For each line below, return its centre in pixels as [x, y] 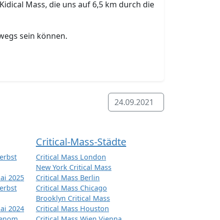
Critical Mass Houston [72, 209]
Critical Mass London [71, 157]
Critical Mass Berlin [68, 178]
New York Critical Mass [74, 167]
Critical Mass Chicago [71, 188]
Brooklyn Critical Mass [73, 198]
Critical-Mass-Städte [81, 142]
